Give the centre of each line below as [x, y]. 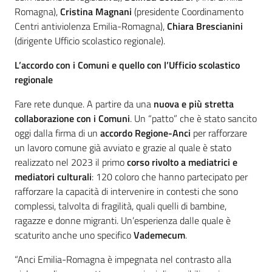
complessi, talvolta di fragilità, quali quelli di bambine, [121, 206]
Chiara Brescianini [204, 26]
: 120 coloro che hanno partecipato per [170, 177]
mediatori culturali [53, 177]
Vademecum [159, 235]
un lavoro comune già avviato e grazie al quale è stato [123, 148]
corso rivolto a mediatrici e [182, 162]
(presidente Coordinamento [188, 12]
